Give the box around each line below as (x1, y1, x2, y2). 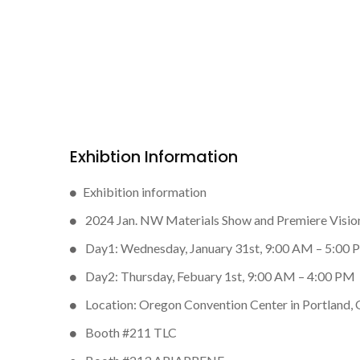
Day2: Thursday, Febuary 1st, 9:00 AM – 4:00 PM (83, 268, 355, 284)
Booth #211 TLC (83, 325, 177, 340)
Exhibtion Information (70, 145, 238, 168)
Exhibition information (83, 184, 207, 199)
